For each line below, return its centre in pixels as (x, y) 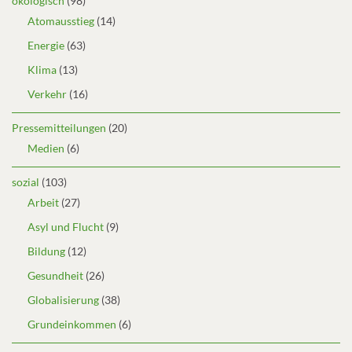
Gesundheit (55, 275)
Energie (46, 45)
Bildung (46, 251)
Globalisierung (63, 299)
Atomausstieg (61, 20)
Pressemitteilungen (59, 127)
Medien (46, 148)
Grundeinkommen (72, 324)
